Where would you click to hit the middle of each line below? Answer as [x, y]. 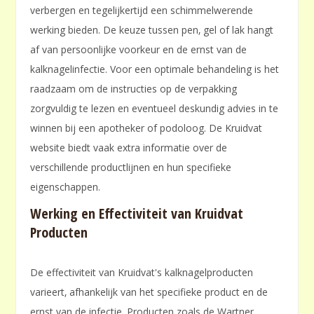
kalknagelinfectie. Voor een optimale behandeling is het [155, 69]
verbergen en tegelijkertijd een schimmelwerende [142, 11]
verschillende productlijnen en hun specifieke [131, 168]
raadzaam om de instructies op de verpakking [134, 89]
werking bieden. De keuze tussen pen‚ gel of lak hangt [152, 30]
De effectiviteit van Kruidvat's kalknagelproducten [142, 273]
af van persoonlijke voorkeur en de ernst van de [139, 50]
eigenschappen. [66, 187]
